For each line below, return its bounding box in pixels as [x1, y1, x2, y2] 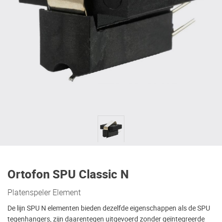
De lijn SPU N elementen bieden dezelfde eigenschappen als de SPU [7, 203, 210, 214]
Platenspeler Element [7, 187, 81, 198]
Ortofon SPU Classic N [7, 166, 129, 184]
